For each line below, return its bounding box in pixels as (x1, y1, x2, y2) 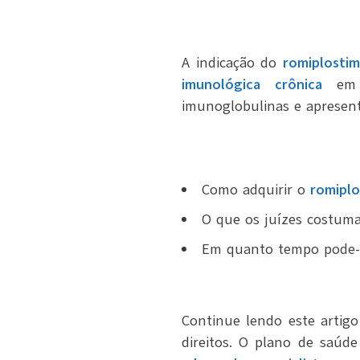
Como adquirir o (202, 179, 310, 199)
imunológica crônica (182, 74, 323, 94)
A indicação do (182, 52, 283, 72)
